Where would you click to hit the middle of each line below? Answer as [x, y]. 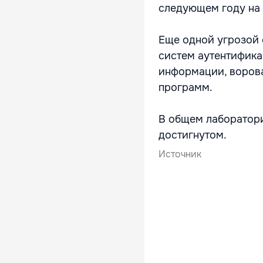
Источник [180, 154]
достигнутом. [193, 135]
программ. [186, 87]
